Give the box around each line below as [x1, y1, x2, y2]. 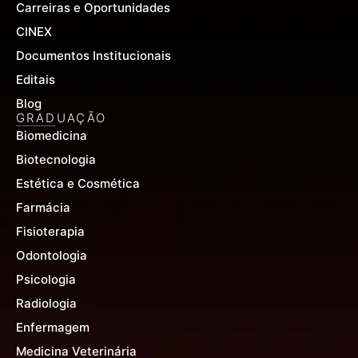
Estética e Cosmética [16, 176, 140, 192]
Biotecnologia [16, 152, 96, 168]
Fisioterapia [16, 224, 85, 240]
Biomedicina [16, 128, 87, 144]
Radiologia [16, 296, 77, 312]
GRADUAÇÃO [16, 110, 107, 126]
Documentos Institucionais [16, 48, 171, 64]
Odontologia [16, 248, 87, 264]
